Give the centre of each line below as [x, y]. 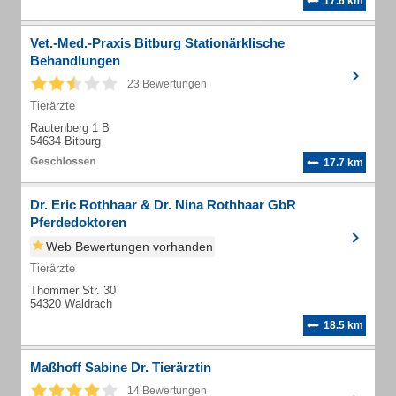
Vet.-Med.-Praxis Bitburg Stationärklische [157, 43]
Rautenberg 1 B [70, 128]
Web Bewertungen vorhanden [129, 247]
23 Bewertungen [167, 84]
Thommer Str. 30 [73, 290]
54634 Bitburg [65, 141]
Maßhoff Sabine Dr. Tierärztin [121, 367]
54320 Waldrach [71, 304]
